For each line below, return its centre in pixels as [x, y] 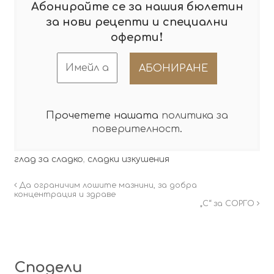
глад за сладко [48, 160]
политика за [195, 116]
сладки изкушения [128, 160]
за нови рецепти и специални [137, 22]
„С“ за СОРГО [229, 204]
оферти [135, 37]
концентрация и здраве [65, 195]
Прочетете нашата [104, 116]
